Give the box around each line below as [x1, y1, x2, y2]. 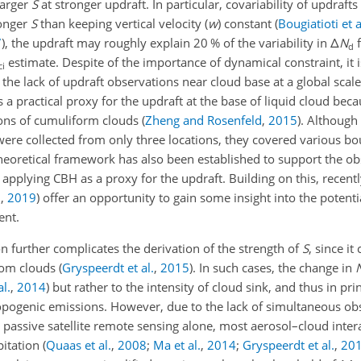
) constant [218, 15, 275, 32]
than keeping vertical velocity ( [37, 15, 208, 32]
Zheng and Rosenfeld [145, 112, 262, 129]
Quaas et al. [46, 337, 111, 354]
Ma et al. [153, 337, 201, 354]
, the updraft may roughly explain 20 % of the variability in [5, 35, 330, 52]
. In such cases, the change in [193, 259, 355, 276]
